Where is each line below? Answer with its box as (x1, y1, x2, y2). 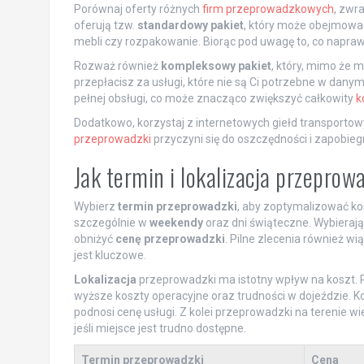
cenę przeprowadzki (115, 232, 225, 245)
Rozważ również (73, 58, 161, 72)
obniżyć (73, 232, 115, 245)
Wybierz (73, 199, 118, 213)
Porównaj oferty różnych (73, 2, 202, 15)
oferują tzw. (73, 18, 137, 32)
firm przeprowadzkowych (201, 2, 334, 15)
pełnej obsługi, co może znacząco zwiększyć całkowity (73, 91, 356, 105)
